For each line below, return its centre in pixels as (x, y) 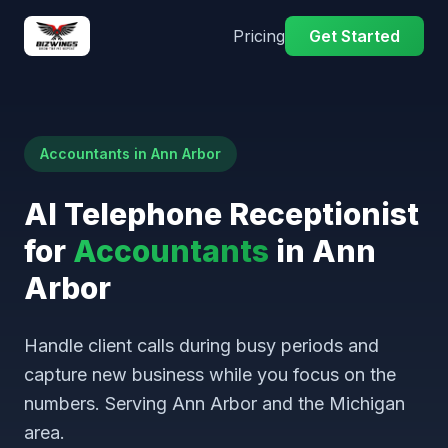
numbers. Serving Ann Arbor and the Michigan (214, 403)
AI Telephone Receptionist (221, 214)
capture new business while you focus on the (210, 374)
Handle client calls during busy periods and (201, 345)
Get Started (354, 36)
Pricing (259, 36)
